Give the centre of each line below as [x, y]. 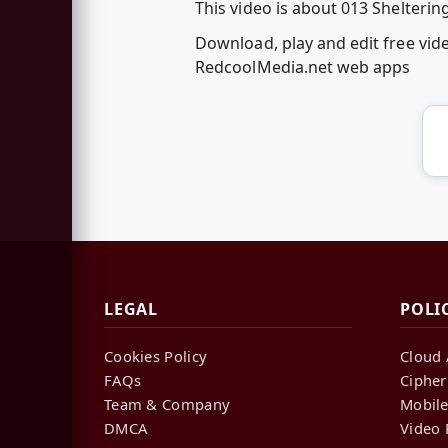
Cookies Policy [156, 356]
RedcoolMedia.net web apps [303, 67]
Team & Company [167, 404]
